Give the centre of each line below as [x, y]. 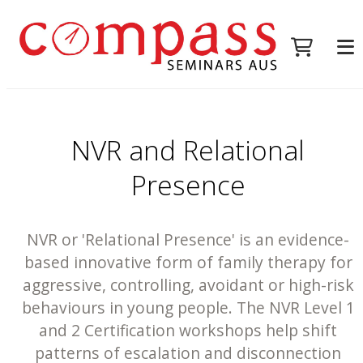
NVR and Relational [188, 149]
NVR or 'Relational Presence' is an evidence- [188, 240]
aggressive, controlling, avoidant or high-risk [188, 285]
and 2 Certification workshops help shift [188, 331]
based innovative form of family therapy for [188, 263]
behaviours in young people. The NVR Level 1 [188, 308]
